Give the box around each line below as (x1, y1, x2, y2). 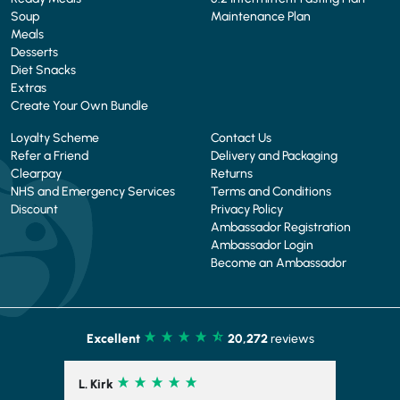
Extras (11, 79, 46, 96)
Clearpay (11, 165, 62, 181)
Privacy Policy (211, 201, 283, 217)
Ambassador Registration (211, 219, 351, 235)
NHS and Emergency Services (11, 183, 175, 199)
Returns (211, 165, 253, 181)
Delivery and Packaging (211, 147, 337, 163)
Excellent (86, 330, 140, 346)
